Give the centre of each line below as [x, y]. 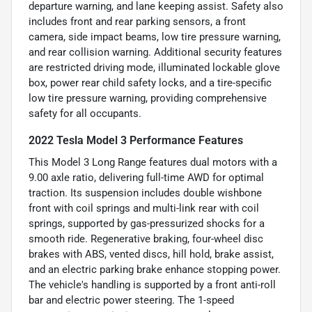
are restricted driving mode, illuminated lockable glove [154, 67]
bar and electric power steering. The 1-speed [131, 300]
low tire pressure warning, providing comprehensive [148, 98]
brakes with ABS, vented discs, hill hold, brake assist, [151, 254]
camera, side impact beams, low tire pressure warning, [155, 37]
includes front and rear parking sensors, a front [137, 21]
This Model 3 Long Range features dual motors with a [153, 162]
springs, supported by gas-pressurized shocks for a [147, 223]
